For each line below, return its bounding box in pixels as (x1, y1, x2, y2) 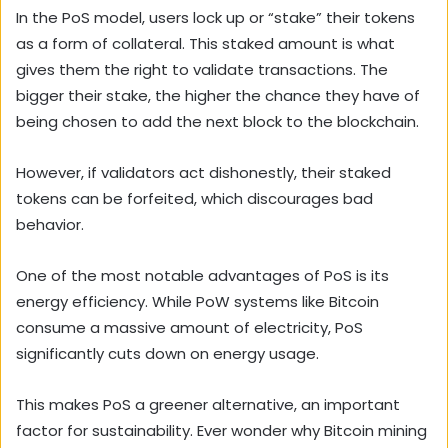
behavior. (16, 214, 84, 236)
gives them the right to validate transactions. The (16, 59, 388, 81)
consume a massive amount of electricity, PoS (16, 317, 363, 339)
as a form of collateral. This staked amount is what (16, 33, 395, 55)
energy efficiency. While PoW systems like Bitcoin (16, 291, 379, 313)
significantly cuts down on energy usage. (16, 343, 323, 365)
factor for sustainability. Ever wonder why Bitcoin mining (16, 420, 427, 442)
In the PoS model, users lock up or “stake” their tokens (16, 7, 415, 29)
